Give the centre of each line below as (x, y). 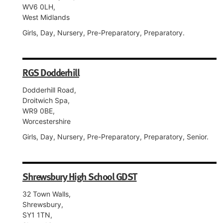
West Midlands (46, 17)
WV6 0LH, (39, 7)
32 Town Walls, (47, 194)
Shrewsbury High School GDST (80, 176)
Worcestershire (47, 121)
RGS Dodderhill (51, 72)
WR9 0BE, (39, 111)
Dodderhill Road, (49, 90)
